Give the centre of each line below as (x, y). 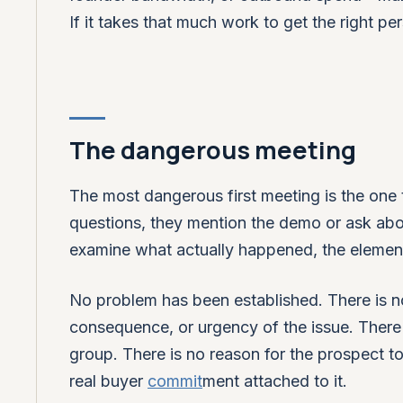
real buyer (108, 381)
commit (175, 381)
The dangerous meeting (213, 149)
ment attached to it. (275, 381)
